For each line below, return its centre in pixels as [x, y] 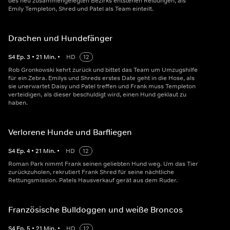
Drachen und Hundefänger [60, 38]
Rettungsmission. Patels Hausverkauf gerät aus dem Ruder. [93, 180]
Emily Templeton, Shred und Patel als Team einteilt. [81, 9]
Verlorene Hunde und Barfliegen [70, 132]
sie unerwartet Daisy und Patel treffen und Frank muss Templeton [102, 87]
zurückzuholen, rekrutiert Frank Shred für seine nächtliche [91, 172]
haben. [18, 103]
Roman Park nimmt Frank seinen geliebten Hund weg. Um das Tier [103, 164]
